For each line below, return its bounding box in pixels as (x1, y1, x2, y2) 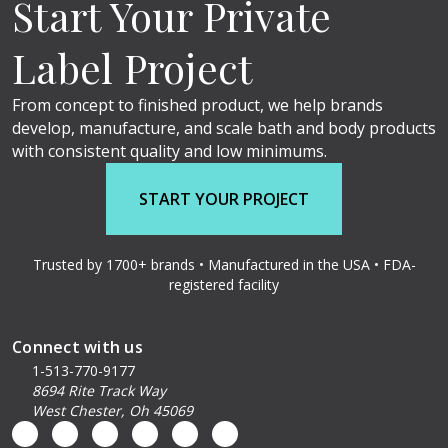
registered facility (169, 275, 279, 295)
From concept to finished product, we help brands (12, 94, 383, 117)
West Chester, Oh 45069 (32, 401, 193, 421)
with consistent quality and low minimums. (12, 140, 327, 163)
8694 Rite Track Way (32, 381, 166, 401)
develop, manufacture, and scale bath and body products (12, 117, 436, 140)
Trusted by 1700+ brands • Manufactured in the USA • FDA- (32, 255, 416, 275)
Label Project (12, 41, 253, 95)
